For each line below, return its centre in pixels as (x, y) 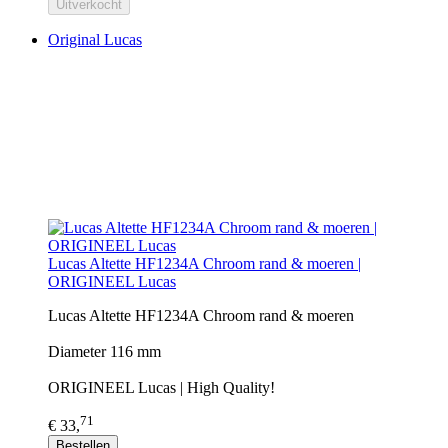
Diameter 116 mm (104, 351)
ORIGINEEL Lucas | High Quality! (161, 387)
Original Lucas (95, 39)
